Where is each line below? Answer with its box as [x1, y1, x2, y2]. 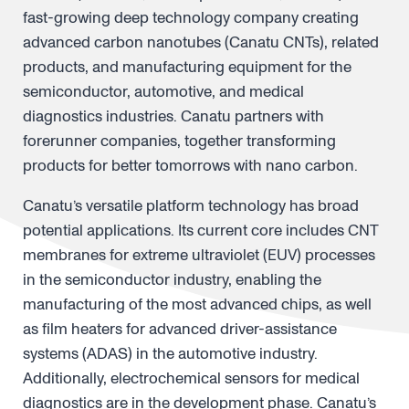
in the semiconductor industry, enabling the [23, 269, 321, 290]
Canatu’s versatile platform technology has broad [23, 195, 359, 216]
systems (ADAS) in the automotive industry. [23, 343, 318, 364]
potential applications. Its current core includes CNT [23, 220, 378, 241]
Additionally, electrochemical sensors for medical [23, 368, 360, 389]
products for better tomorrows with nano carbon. [23, 155, 358, 176]
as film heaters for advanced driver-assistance [23, 319, 337, 340]
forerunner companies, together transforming [23, 131, 336, 152]
